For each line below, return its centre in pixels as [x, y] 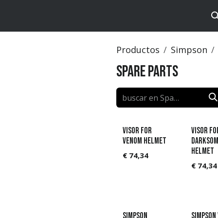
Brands [28, 16]
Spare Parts [147, 72]
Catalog [59, 16]
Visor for [137, 131]
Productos [138, 50]
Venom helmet [145, 141]
